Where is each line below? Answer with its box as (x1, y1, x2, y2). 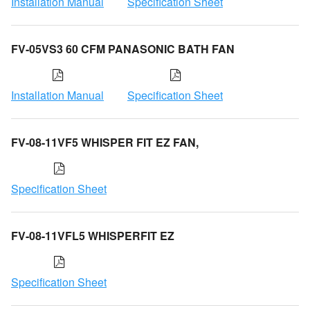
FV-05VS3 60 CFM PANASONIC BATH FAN (11, 40, 235, 57)
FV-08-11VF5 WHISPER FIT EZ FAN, (11, 134, 199, 150)
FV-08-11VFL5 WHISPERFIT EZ (11, 227, 174, 244)
